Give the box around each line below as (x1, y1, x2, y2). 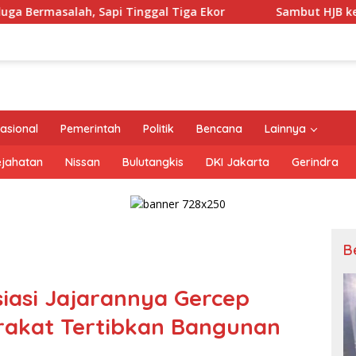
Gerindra (292, 154, 339, 169)
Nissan (65, 154, 100, 169)
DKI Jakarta (206, 154, 269, 169)
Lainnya (265, 121, 306, 136)
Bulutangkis (122, 154, 184, 169)
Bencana (196, 121, 242, 136)
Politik (143, 121, 174, 136)
